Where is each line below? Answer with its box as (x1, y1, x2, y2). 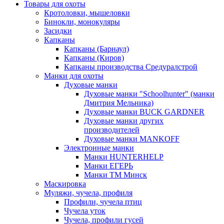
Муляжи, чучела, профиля (44, 188, 132, 197)
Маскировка (44, 179, 86, 188)
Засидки (44, 26, 72, 35)
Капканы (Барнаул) (64, 44, 129, 53)
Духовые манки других (84, 116, 163, 125)
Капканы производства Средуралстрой (64, 62, 197, 71)
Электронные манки (64, 143, 134, 152)
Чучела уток (64, 206, 105, 215)
